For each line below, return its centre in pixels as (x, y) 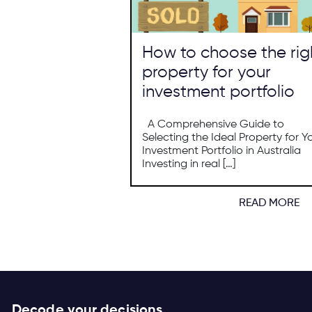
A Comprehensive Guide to (213, 124)
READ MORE (270, 203)
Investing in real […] (188, 164)
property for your (206, 72)
